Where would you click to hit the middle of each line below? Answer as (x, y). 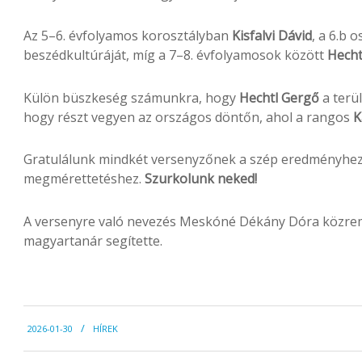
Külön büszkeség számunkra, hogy (131, 97)
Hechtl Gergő (279, 97)
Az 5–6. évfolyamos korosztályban (128, 36)
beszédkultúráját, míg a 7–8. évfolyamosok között (175, 55)
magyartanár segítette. (93, 240)
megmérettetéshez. (84, 179)
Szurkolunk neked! (201, 179)
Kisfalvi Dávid (272, 36)
